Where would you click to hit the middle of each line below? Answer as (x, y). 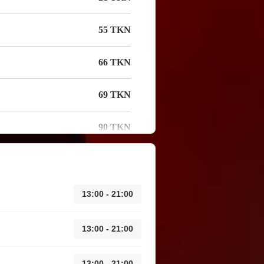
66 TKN (115, 62)
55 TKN (115, 30)
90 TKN (115, 127)
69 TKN (115, 95)
